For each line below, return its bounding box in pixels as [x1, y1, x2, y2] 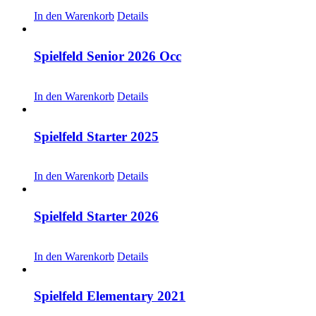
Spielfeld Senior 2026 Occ [34, 49, 181, 64]
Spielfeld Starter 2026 [34, 209, 159, 224]
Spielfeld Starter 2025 [34, 128, 159, 144]
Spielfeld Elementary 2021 [34, 288, 186, 304]
